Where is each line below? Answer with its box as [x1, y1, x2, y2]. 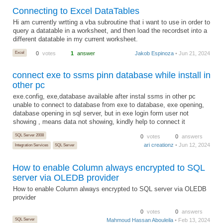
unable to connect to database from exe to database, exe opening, [13, 102, 205, 109]
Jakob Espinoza [135, 50, 174, 57]
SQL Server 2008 [14, 132, 44, 138]
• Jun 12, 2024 [174, 142, 211, 148]
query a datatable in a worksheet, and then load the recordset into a [13, 27, 208, 35]
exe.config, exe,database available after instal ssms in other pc [13, 93, 196, 101]
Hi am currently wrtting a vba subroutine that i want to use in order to [13, 19, 211, 26]
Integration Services [14, 142, 48, 148]
